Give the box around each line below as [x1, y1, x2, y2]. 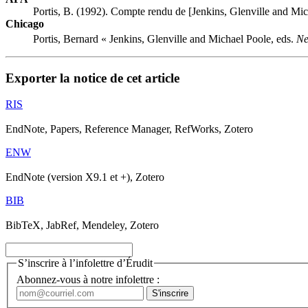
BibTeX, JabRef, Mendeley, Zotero [5, 219, 159, 232]
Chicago [5, 17, 44, 30]
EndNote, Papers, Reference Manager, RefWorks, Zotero [5, 123, 253, 135]
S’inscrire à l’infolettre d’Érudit [18, 257, 153, 269]
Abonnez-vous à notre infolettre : [16, 274, 159, 286]
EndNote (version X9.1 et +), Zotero [5, 171, 164, 184]
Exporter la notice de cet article [5, 70, 179, 85]
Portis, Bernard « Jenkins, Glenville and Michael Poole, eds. [33, 33, 296, 45]
